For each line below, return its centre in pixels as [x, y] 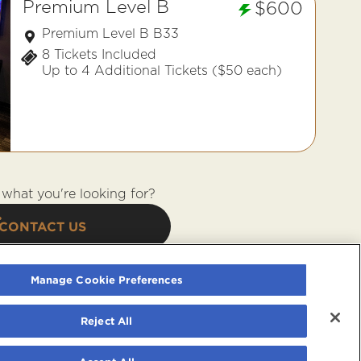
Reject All [107, 321]
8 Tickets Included [99, 54]
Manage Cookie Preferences [106, 280]
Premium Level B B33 [110, 33]
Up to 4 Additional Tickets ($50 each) [162, 71]
